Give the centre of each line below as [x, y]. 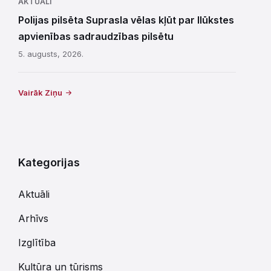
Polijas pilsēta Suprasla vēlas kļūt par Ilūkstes [126, 20]
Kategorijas [49, 162]
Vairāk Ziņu [40, 92]
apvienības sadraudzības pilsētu [96, 36]
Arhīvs [33, 218]
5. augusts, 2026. [51, 54]
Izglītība [37, 242]
